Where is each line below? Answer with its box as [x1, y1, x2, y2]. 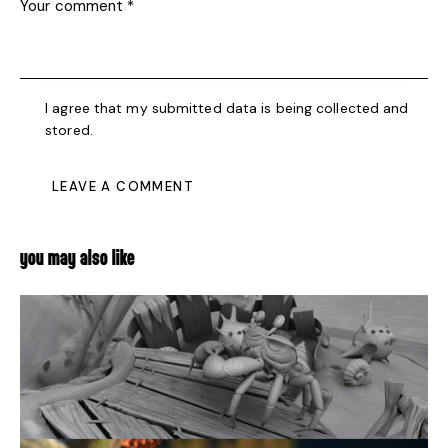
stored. [45, 120, 93, 139]
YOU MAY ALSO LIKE [20, 249, 135, 270]
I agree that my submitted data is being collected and [45, 98, 409, 117]
